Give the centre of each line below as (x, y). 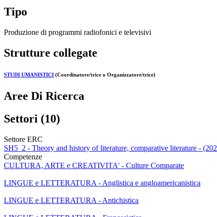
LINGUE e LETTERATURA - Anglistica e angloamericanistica (102, 183)
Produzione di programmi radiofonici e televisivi (77, 32)
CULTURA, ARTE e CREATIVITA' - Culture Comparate (94, 165)
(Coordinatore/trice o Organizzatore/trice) (105, 74)
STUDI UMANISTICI (29, 74)
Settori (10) (32, 118)
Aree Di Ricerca (44, 96)
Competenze (23, 156)
